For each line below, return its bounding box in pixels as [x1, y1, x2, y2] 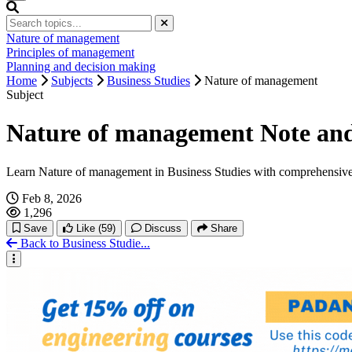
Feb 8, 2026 [22, 191, 82, 205]
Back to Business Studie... [20, 236, 150, 250]
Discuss [145, 222, 181, 234]
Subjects [51, 73, 93, 87]
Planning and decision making [6, 59, 156, 73]
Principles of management [6, 45, 134, 59]
